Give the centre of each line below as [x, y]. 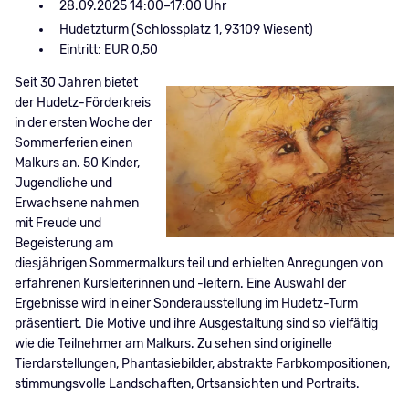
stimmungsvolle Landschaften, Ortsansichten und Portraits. [187, 383]
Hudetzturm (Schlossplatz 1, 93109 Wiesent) [186, 29]
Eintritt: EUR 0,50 [108, 49]
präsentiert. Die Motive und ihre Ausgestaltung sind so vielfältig [196, 323]
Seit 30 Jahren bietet [76, 82]
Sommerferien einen [73, 142]
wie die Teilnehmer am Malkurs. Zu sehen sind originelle [173, 343]
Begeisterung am [63, 243]
